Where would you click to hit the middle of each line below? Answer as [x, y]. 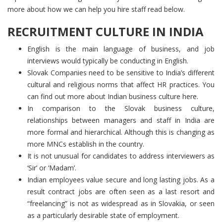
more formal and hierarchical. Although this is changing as [121, 132]
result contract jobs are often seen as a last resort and [121, 192]
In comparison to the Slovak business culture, [121, 109]
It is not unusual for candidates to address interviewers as [121, 156]
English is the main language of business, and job [121, 49]
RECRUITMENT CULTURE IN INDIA [106, 32]
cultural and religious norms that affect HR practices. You [121, 85]
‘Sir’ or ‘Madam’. [52, 168]
